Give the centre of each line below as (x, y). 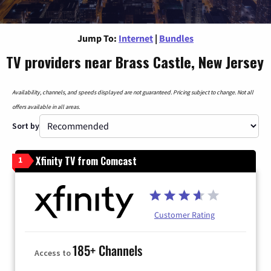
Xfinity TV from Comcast (86, 161)
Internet (136, 38)
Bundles (176, 38)
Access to (54, 253)
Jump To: (97, 38)
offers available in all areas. (46, 106)
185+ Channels (107, 250)
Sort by (26, 126)
